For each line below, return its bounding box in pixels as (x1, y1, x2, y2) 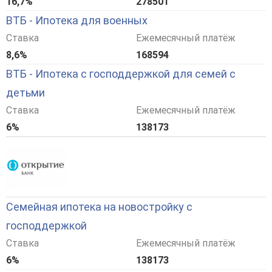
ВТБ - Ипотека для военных (6, 14, 148, 27)
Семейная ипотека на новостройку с (6, 200, 192, 214)
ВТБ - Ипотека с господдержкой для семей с (6, 67, 236, 81)
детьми (6, 86, 45, 100)
